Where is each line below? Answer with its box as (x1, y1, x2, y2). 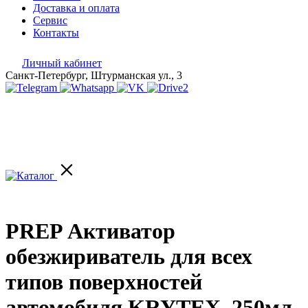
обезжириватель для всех (5, 244, 252, 269)
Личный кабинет (22, 57, 102, 69)
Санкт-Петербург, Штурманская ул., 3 (5, 69, 182, 81)
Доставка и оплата (33, 2, 120, 14)
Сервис (33, 14, 67, 26)
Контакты (33, 27, 79, 38)
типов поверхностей (5, 269, 202, 295)
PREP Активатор (5, 219, 175, 244)
